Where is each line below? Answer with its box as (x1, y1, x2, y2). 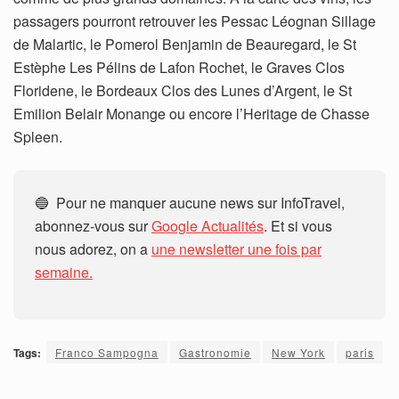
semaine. (35, 262, 93, 283)
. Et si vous (264, 216, 332, 237)
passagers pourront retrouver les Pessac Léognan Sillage (13, 11, 376, 32)
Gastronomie (179, 345, 251, 361)
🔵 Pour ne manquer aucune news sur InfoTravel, (35, 192, 345, 214)
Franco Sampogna (55, 345, 159, 361)
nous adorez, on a (35, 239, 151, 260)
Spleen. (13, 126, 62, 148)
